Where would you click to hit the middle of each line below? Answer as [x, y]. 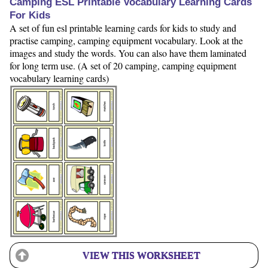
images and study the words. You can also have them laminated [128, 53]
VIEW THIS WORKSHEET [141, 255]
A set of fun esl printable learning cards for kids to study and [123, 28]
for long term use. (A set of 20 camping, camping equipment [123, 65]
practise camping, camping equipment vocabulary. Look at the [126, 40]
